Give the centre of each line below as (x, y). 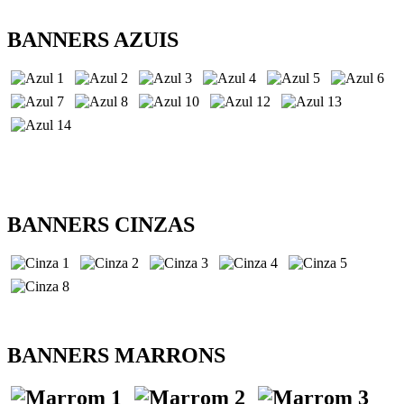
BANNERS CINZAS (101, 224)
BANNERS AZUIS (93, 39)
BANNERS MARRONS (116, 355)
